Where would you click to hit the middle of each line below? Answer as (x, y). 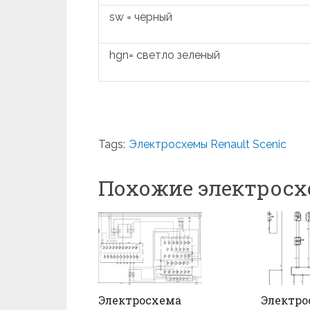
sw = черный (141, 17)
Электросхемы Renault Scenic (208, 144)
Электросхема (140, 300)
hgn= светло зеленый (165, 55)
